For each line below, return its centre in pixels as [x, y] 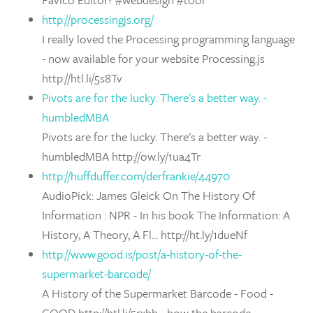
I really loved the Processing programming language [168, 39]
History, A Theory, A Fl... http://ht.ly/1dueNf [145, 234]
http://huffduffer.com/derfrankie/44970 [136, 176]
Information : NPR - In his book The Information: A [166, 215]
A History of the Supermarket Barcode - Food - [158, 293]
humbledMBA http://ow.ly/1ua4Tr [121, 156]
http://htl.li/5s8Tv [82, 78]
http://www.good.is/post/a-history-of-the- [142, 254]
